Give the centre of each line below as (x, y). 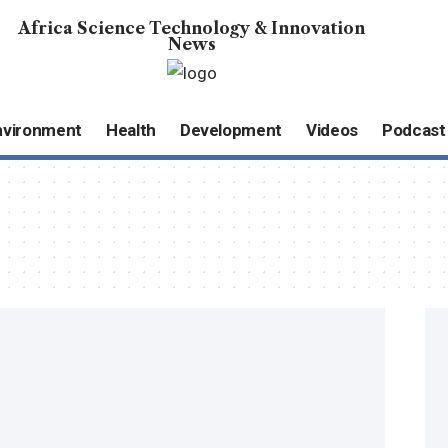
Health (130, 130)
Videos (332, 130)
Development (231, 130)
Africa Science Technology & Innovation (192, 28)
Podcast (414, 130)
